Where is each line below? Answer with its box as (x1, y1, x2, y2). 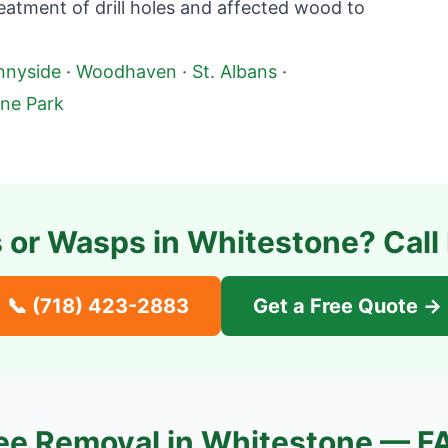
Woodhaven (76, 61, 177, 82)
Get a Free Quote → (252, 294, 442, 318)
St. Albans (192, 61, 277, 82)
